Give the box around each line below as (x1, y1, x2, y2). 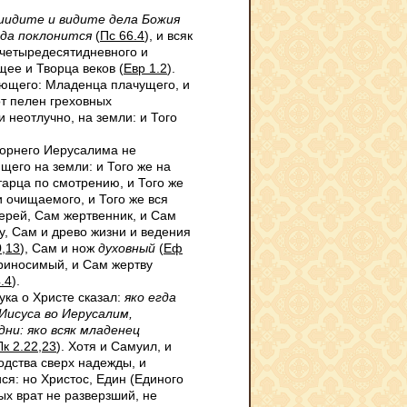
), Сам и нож (20, 241, 98, 255)
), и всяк (144, 28, 193, 43)
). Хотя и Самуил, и (56, 339, 172, 353)
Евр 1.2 (124, 61, 167, 75)
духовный (98, 241, 155, 255)
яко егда (124, 290, 176, 304)
